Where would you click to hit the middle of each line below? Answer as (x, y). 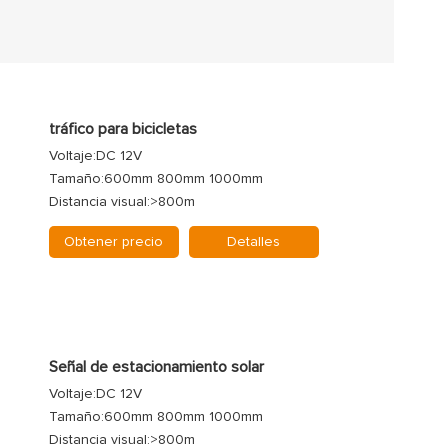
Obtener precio (114, 241)
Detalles (254, 241)
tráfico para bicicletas (122, 128)
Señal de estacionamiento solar (156, 366)
